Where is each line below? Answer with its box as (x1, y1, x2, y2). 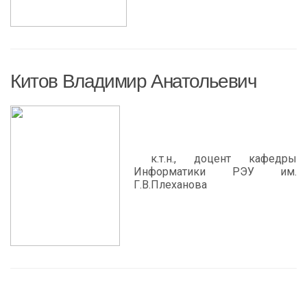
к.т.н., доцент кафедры (151, 152, 297, 165)
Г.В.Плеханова (134, 178, 207, 191)
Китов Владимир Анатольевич (10, 71, 257, 92)
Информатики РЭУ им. (134, 165, 297, 178)
